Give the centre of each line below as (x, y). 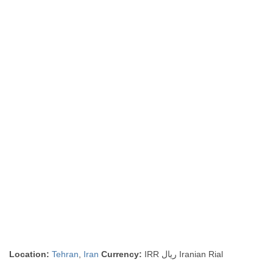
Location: (30, 254)
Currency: (122, 254)
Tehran (66, 254)
